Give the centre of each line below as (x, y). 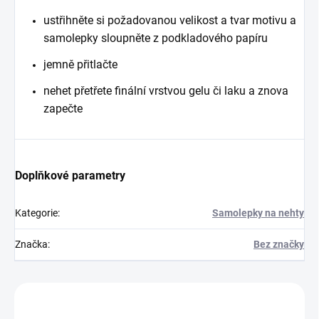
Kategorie (36, 213)
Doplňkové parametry (70, 176)
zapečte (63, 109)
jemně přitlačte (80, 65)
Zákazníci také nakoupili (159, 302)
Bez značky (279, 245)
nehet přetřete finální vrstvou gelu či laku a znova (166, 91)
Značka (31, 245)
